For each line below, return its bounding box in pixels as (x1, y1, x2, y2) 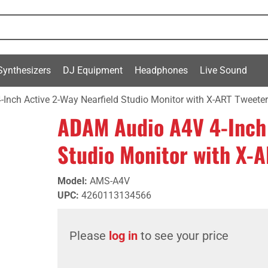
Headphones (135, 64, 188, 76)
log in (109, 229, 138, 243)
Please (69, 229, 109, 243)
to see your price (138, 229, 229, 243)
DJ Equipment (63, 64, 123, 76)
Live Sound (200, 64, 247, 76)
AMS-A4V (90, 175, 130, 187)
